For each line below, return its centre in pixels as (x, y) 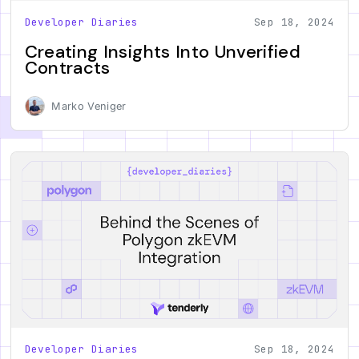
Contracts (67, 67)
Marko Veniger (89, 106)
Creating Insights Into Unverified (162, 51)
